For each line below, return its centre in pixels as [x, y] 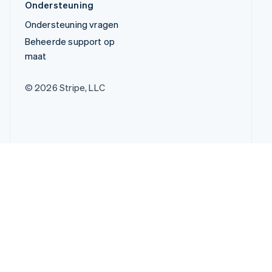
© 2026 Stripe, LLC [65, 87]
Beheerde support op [70, 41]
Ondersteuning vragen [72, 24]
